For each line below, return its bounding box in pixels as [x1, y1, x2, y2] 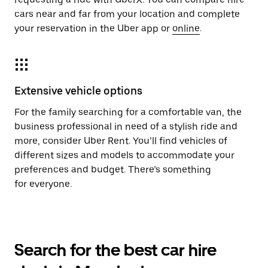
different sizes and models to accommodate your [14, 150, 234, 161]
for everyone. [14, 178, 72, 190]
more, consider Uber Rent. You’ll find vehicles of [14, 135, 227, 147]
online [172, 23, 200, 34]
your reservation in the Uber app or [14, 23, 172, 34]
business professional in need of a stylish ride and [14, 121, 237, 132]
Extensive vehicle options [14, 84, 142, 97]
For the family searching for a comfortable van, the [14, 106, 242, 118]
